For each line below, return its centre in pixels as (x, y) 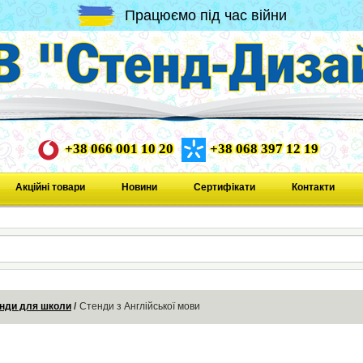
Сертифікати (224, 187)
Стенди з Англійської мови (140, 307)
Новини (139, 187)
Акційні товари (50, 187)
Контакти (313, 187)
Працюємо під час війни (206, 15)
